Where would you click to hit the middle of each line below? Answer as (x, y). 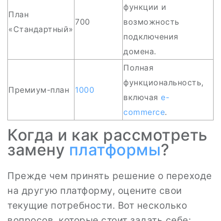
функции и (145, 7)
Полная (138, 68)
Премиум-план (39, 90)
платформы (115, 150)
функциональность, (164, 82)
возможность (151, 22)
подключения (151, 37)
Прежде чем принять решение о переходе (110, 176)
